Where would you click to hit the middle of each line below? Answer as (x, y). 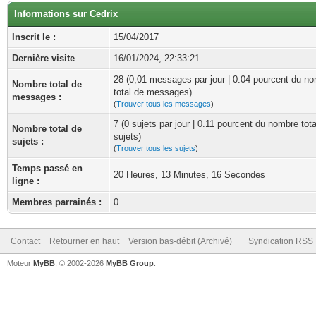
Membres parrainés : (57, 202)
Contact (25, 241)
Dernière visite (43, 58)
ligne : (26, 181)
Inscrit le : (34, 37)
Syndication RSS (281, 241)
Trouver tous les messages (164, 104)
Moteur (20, 263)
